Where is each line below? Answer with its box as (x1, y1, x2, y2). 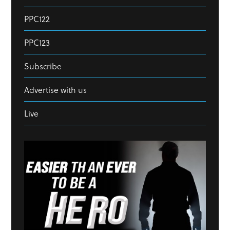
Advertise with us (24, 83, 87, 95)
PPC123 (24, 36, 50, 48)
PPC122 (24, 12, 50, 25)
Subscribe (24, 60, 62, 72)
